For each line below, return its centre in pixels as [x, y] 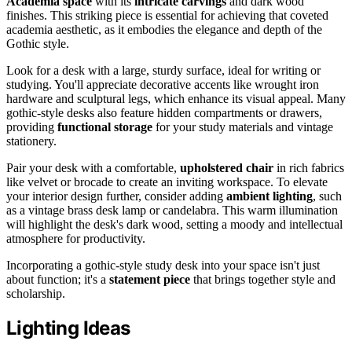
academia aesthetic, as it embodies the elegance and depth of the [164, 30]
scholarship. [36, 294]
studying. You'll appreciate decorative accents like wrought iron [163, 85]
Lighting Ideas [68, 328]
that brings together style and [263, 280]
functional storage [105, 127]
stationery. [31, 141]
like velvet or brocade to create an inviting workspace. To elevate [167, 182]
